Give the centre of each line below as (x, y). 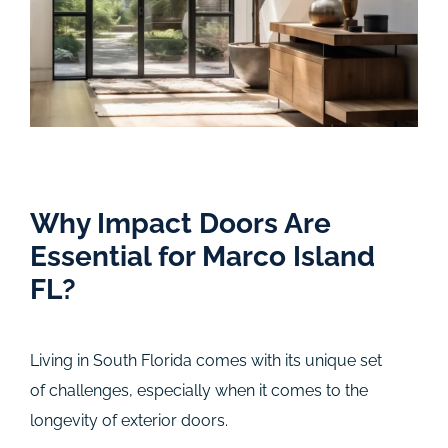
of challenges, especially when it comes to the (199, 390)
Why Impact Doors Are (180, 223)
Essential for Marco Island (202, 256)
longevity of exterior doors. (141, 420)
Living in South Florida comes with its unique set (206, 360)
